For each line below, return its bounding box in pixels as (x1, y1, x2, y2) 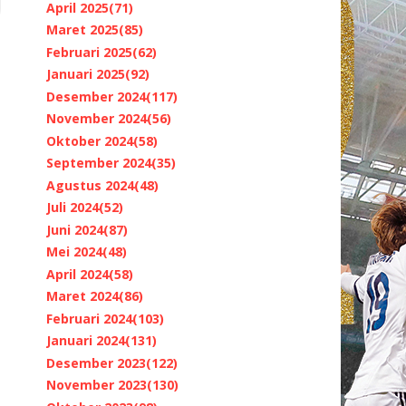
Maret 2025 (46, 21, 119, 39)
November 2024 (46, 110, 147, 128)
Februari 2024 (46, 309, 132, 327)
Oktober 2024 (46, 131, 133, 150)
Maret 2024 (46, 287, 119, 305)
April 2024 (46, 265, 109, 283)
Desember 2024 (46, 87, 146, 105)
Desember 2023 (46, 353, 146, 372)
